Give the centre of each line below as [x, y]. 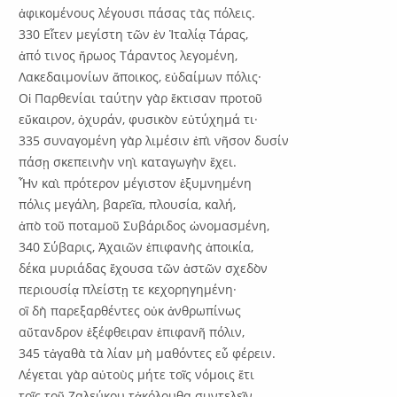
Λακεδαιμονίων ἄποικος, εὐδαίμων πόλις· [140, 76]
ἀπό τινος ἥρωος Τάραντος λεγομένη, [128, 55]
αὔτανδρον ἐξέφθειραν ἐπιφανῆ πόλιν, [132, 331]
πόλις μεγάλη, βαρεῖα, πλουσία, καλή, [128, 204]
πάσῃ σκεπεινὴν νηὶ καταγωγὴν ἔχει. [128, 161]
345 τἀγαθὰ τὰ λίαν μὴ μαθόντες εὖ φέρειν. [148, 353]
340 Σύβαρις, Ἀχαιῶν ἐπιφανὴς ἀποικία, [136, 246]
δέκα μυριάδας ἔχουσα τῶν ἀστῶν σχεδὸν [144, 268]
